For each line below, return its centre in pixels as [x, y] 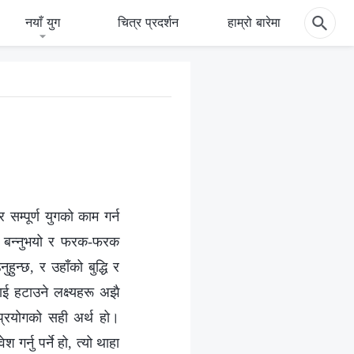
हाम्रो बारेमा [254, 22]
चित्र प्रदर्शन [148, 22]
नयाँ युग [43, 22]
